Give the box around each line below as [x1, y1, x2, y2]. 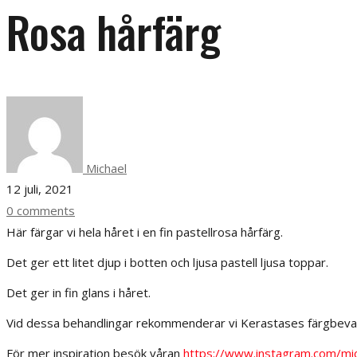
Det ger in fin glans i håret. [6, 284, 151, 300]
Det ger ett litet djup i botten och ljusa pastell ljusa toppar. [6, 253, 328, 270]
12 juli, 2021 [6, 180, 73, 197]
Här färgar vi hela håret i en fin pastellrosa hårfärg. [6, 223, 283, 240]
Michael [83, 159, 127, 176]
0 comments [6, 202, 75, 218]
